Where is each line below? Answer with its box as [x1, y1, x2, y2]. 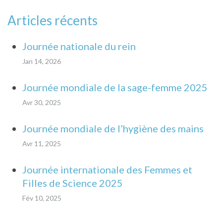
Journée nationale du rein [22, 40, 136, 52]
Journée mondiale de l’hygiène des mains [22, 122, 204, 134]
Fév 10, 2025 [22, 194, 61, 202]
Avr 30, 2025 [22, 98, 61, 107]
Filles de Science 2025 [22, 177, 123, 189]
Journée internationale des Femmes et [22, 164, 192, 175]
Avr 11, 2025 [22, 139, 61, 148]
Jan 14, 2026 [22, 57, 61, 65]
